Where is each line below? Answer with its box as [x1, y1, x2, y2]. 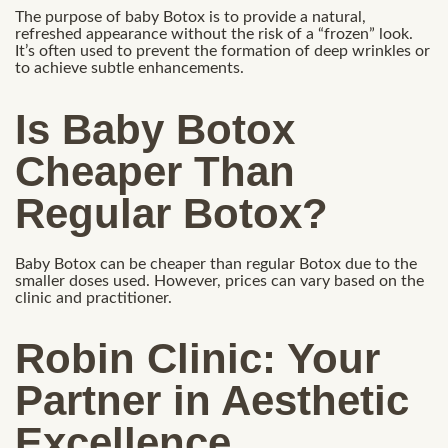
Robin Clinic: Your [15, 335, 380, 383]
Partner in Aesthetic [15, 377, 409, 425]
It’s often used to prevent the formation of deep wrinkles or [15, 43, 430, 60]
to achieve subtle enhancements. [15, 60, 244, 77]
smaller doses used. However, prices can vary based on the [15, 272, 424, 289]
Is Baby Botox [15, 105, 295, 153]
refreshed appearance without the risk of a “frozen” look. [15, 26, 413, 43]
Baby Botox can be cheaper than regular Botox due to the [15, 255, 417, 272]
